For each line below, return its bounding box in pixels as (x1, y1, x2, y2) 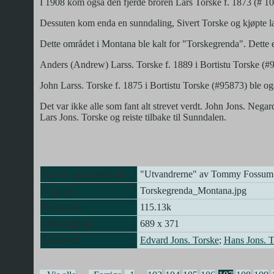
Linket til (42, 234, 78, 245)
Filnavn (42, 185, 72, 196)
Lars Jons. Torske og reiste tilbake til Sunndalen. (39, 111, 226, 122)
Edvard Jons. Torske (139, 234, 219, 245)
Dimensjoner (42, 218, 92, 229)
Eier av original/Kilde (42, 168, 126, 179)
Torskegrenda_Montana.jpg (139, 185, 246, 196)
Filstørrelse (42, 201, 85, 212)
